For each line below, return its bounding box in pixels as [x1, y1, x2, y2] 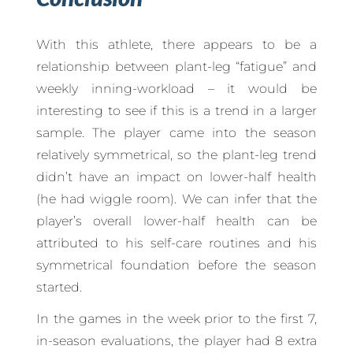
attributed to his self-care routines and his [35, 236, 318, 251]
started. [35, 280, 82, 295]
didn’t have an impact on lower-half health [35, 169, 318, 185]
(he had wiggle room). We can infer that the [35, 191, 318, 207]
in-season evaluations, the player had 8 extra [35, 333, 318, 349]
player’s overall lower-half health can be [35, 214, 318, 229]
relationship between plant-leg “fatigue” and [35, 59, 318, 75]
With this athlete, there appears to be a [35, 37, 318, 53]
